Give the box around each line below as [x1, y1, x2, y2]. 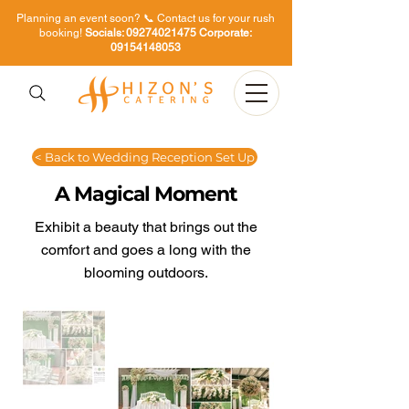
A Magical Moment [55, 182, 237, 206]
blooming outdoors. [84, 264, 208, 281]
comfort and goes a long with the [41, 241, 251, 258]
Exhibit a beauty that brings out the [35, 218, 257, 236]
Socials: [84, 26, 126, 39]
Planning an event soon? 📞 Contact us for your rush [16, 12, 275, 25]
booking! [38, 26, 85, 39]
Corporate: [195, 26, 252, 39]
